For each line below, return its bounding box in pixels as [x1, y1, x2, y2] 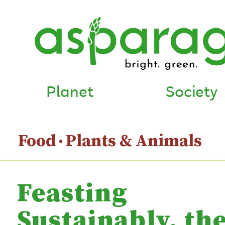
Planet [46, 79, 93, 104]
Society [165, 79, 217, 104]
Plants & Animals [66, 131, 202, 152]
